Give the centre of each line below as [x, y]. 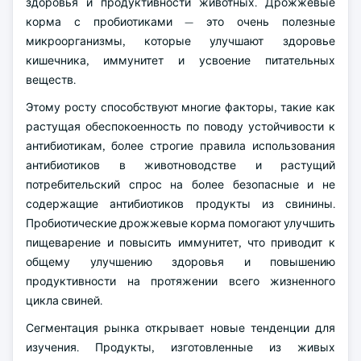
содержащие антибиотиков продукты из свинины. [180, 204]
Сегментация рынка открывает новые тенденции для [180, 328]
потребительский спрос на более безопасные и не [180, 185]
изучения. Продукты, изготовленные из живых [180, 347]
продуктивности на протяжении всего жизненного [180, 281]
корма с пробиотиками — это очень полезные [180, 22]
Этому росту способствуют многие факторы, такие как [180, 107]
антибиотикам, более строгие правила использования [180, 146]
